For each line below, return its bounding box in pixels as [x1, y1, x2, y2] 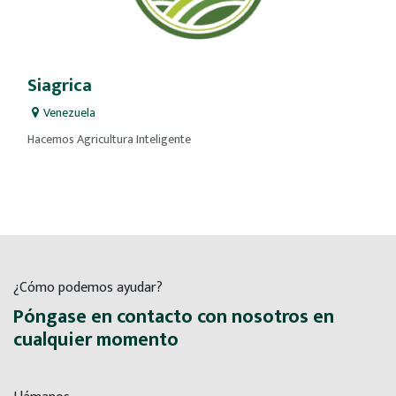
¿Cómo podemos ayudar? [13, 276, 163, 301]
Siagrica [27, 71, 92, 102]
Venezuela [43, 103, 95, 124]
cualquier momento [13, 324, 179, 357]
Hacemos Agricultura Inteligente [27, 129, 191, 150]
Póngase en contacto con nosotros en [13, 301, 334, 334]
